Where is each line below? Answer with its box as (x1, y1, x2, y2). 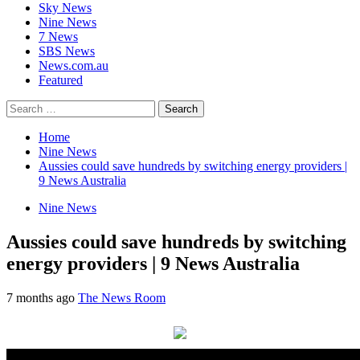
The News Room (78, 290, 166, 305)
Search (6, 99, 40, 113)
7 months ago (6, 290, 78, 305)
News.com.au (39, 58, 108, 72)
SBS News (39, 43, 95, 58)
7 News (39, 29, 78, 43)
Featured (39, 72, 83, 87)
